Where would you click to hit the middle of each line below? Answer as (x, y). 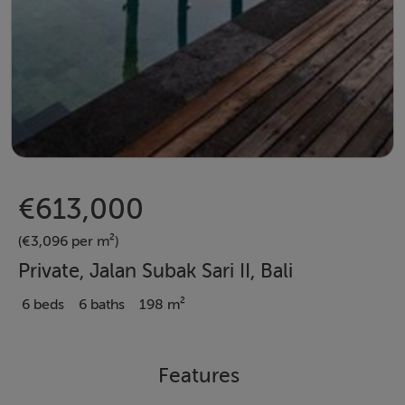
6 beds (43, 305)
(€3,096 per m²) (68, 242)
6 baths (102, 305)
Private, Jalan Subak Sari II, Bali (155, 272)
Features (198, 376)
